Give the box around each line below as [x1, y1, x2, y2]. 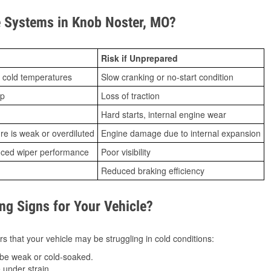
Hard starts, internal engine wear [101, 108, 226, 121]
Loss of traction [101, 90, 160, 102]
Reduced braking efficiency [101, 165, 204, 177]
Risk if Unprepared [101, 52, 178, 65]
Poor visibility [101, 146, 151, 158]
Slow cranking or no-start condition [101, 71, 233, 83]
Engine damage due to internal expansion [101, 127, 261, 140]
